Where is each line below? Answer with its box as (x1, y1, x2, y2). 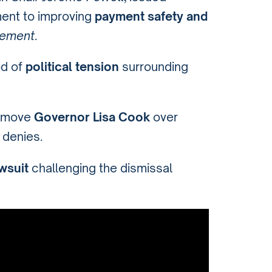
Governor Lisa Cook (34, 110, 150, 125)
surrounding (119, 59, 188, 75)
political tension (25, 59, 119, 75)
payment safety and (95, 9, 208, 24)
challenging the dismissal (29, 160, 172, 175)
